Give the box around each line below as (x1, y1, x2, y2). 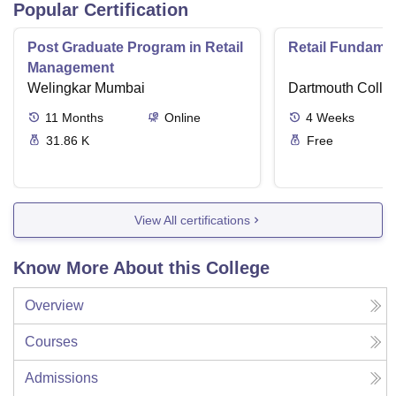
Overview (25, 298, 84, 314)
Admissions (25, 370, 98, 386)
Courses (25, 334, 78, 350)
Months (62, 110, 103, 126)
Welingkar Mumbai (27, 80, 145, 96)
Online (164, 110, 201, 126)
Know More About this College (13, 258, 270, 278)
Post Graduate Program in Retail (27, 40, 243, 56)
